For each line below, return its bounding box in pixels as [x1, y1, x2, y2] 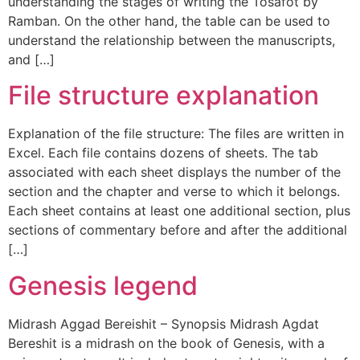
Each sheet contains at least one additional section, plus [8, 202, 350, 219]
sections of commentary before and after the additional [8, 222, 347, 239]
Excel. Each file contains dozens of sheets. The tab [8, 145, 318, 162]
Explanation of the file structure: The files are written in [8, 125, 344, 142]
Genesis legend [8, 269, 198, 301]
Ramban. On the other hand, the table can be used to [8, 13, 330, 30]
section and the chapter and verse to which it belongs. [8, 183, 340, 200]
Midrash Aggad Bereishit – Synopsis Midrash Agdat [8, 315, 319, 332]
